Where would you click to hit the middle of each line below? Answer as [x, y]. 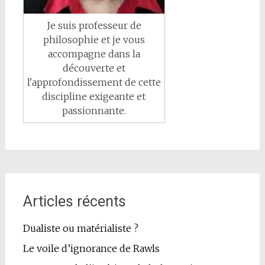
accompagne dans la [94, 54]
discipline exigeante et [94, 97]
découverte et [94, 68]
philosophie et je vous [94, 40]
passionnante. [94, 111]
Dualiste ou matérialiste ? [80, 229]
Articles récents [74, 202]
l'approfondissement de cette [94, 83]
